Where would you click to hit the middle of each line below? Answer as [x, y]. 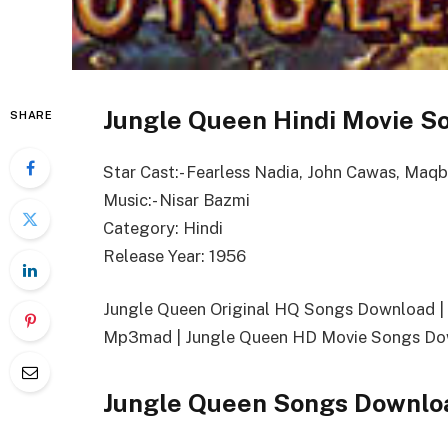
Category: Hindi [163, 227]
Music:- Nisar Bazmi [176, 199]
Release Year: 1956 [174, 255]
